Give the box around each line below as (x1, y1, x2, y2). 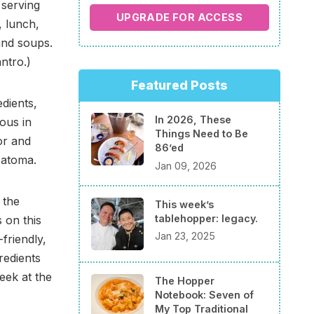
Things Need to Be (155, 127, 248, 139)
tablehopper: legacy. (155, 212, 258, 224)
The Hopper (155, 274, 214, 287)
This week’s (155, 198, 214, 210)
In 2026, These (155, 113, 231, 125)
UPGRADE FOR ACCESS (116, 11, 243, 23)
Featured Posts (131, 78, 228, 93)
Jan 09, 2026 (155, 159, 217, 172)
